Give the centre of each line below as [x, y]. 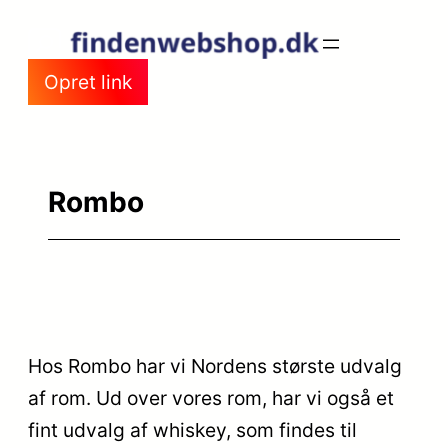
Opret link [88, 82]
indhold [40, 87]
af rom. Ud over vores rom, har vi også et [211, 398]
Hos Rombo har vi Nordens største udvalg [215, 366]
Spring [36, 23]
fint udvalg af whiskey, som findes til [192, 430]
